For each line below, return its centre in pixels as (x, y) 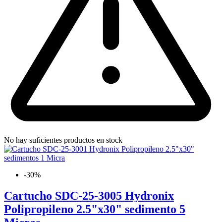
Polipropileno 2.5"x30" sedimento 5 (95, 209)
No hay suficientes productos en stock (63, 140)
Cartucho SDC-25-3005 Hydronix (89, 195)
